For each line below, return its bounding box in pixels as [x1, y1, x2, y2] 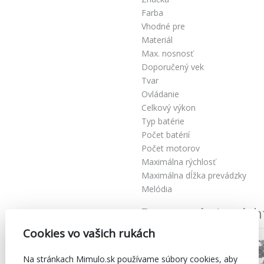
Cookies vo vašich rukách [23, 225, 155, 241]
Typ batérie [141, 115, 184, 127]
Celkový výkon [141, 101, 196, 113]
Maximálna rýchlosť [141, 156, 216, 167]
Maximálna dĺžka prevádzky [141, 169, 246, 181]
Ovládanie [141, 88, 179, 100]
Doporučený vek [141, 61, 204, 72]
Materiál [141, 34, 173, 45]
